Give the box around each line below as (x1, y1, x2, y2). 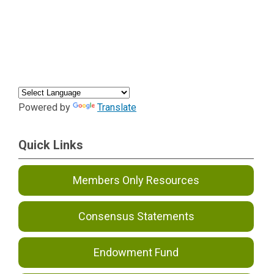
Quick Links (18, 138, 83, 152)
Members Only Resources (73, 174, 200, 187)
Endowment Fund (94, 246, 179, 259)
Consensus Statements (78, 210, 194, 223)
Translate (97, 102, 136, 113)
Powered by (18, 102, 73, 113)
